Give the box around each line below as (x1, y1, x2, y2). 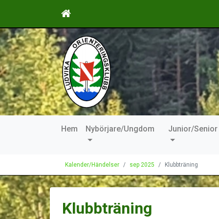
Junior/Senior (168, 124, 218, 134)
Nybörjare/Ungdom (86, 124, 154, 134)
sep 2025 (130, 161, 154, 169)
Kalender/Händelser (65, 161, 119, 169)
